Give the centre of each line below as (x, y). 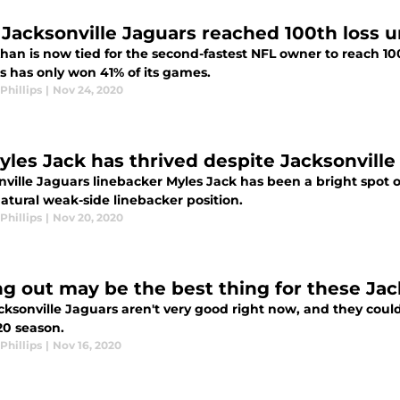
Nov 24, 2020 (88, 90)
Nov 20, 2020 (88, 217)
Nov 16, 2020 (87, 345)
